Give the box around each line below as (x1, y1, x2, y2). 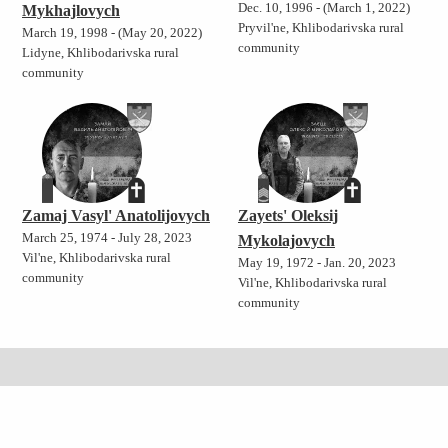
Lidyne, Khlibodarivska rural (22, 46, 179, 61)
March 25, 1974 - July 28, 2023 (22, 231, 192, 246)
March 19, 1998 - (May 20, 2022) (22, 26, 202, 41)
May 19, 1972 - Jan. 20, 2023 (237, 256, 396, 271)
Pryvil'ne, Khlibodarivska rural (237, 21, 404, 36)
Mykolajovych (237, 232, 335, 250)
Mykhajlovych (22, 2, 120, 20)
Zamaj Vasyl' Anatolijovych (22, 207, 210, 225)
